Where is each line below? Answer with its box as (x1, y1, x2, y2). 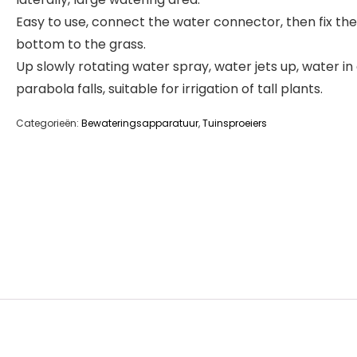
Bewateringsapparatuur (81, 116, 198, 130)
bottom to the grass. (16, 35, 146, 53)
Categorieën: (16, 116, 81, 130)
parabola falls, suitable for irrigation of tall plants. (16, 80, 323, 98)
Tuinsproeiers (202, 116, 267, 130)
